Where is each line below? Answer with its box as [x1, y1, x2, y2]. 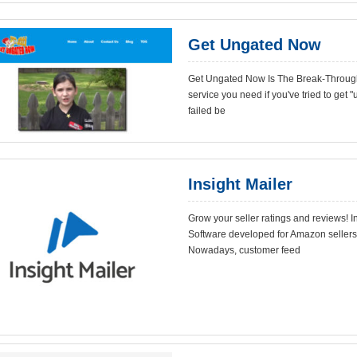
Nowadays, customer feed [188, 245, 300, 256]
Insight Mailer [188, 175, 292, 193]
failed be [188, 105, 226, 116]
